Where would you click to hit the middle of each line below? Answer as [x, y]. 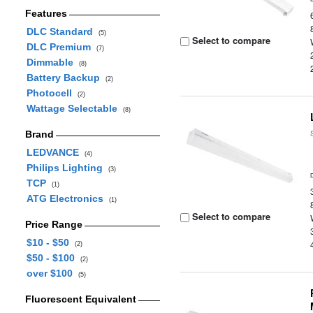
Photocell [52, 93]
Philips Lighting [67, 168]
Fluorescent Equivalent [80, 299]
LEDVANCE [55, 152]
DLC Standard [62, 31]
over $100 [52, 273]
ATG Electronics [67, 198]
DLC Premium [61, 47]
